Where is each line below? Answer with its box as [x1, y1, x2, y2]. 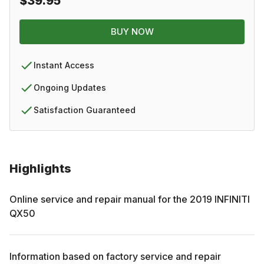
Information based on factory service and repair [9, 250, 221, 262]
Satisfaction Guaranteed [34, 104, 136, 115]
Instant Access [34, 60, 94, 70]
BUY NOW [110, 25, 154, 37]
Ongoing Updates [34, 82, 106, 93]
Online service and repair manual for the [9, 193, 190, 205]
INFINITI [214, 193, 250, 205]
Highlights [9, 161, 71, 176]
